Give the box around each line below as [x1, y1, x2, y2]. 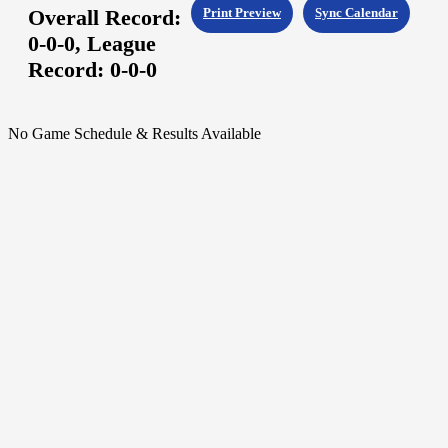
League [87, 31, 156, 57]
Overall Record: [28, 5, 181, 31]
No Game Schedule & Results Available [8, 125, 261, 143]
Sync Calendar [315, 5, 398, 21]
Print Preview [203, 5, 281, 21]
